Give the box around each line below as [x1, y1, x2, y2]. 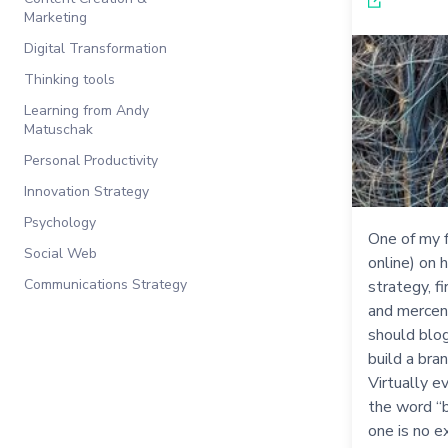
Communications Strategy [24, 275, 187, 294]
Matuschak [24, 120, 93, 139]
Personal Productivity [24, 151, 158, 170]
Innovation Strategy [24, 182, 149, 201]
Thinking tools [24, 70, 115, 89]
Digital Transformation [24, 39, 167, 58]
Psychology [24, 213, 96, 232]
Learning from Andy [24, 101, 149, 120]
